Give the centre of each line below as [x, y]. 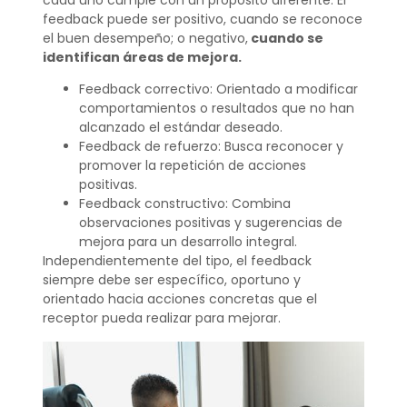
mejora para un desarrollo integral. [188, 242]
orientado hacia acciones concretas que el [179, 299]
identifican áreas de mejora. [142, 58]
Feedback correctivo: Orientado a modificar [218, 89]
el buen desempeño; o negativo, [145, 39]
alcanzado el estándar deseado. [180, 128]
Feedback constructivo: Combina [184, 204]
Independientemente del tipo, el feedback [177, 261]
